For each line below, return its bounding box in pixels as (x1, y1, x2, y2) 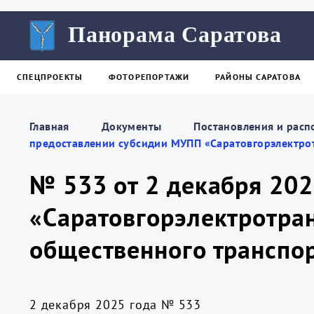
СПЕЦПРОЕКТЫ (17, 71, 83, 82)
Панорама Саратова (68, 22, 282, 47)
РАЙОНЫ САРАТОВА (215, 71, 301, 82)
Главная (29, 119, 69, 133)
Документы (101, 119, 162, 133)
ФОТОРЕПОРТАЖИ (108, 71, 190, 82)
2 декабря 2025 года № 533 (29, 296, 201, 313)
